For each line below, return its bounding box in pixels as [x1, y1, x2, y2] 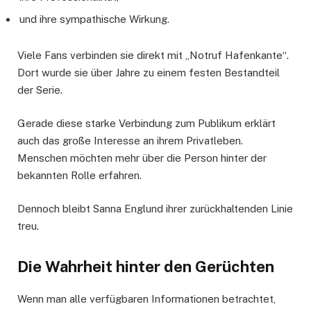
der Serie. [17, 83, 62, 96]
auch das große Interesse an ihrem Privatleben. [17, 134, 243, 146]
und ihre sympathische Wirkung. [19, 12, 169, 25]
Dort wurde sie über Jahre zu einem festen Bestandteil [17, 66, 280, 78]
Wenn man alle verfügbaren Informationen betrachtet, [17, 293, 276, 305]
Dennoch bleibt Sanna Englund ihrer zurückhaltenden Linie [17, 202, 293, 215]
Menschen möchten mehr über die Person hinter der [17, 151, 267, 164]
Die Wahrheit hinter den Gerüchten [17, 258, 274, 276]
